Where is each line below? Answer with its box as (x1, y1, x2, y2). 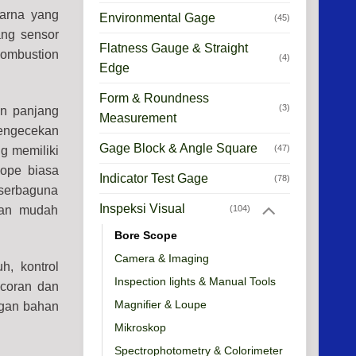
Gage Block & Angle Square (99, 141, 257, 155)
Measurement (99, 110, 176, 125)
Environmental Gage (99, 10, 215, 25)
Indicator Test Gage (99, 171, 208, 185)
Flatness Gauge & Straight (99, 41, 248, 55)
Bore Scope (114, 229, 177, 242)
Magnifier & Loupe (114, 298, 207, 311)
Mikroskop (114, 321, 166, 335)
